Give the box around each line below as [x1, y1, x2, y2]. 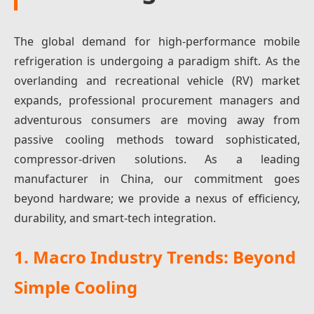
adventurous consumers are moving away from [14, 112, 300, 128]
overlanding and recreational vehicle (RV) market [14, 73, 300, 88]
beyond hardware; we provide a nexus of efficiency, [14, 191, 300, 206]
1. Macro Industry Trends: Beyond [14, 245, 296, 268]
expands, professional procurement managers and [14, 93, 300, 108]
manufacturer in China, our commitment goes [14, 171, 300, 186]
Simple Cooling [14, 275, 137, 299]
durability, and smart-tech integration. [14, 210, 216, 226]
